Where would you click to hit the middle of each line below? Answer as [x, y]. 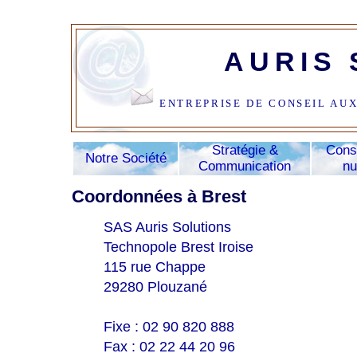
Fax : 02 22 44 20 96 [169, 346]
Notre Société [126, 158]
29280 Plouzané [155, 286]
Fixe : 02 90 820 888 [169, 326]
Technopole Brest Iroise [178, 247]
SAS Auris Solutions [167, 227]
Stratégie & [245, 150]
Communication [245, 166]
